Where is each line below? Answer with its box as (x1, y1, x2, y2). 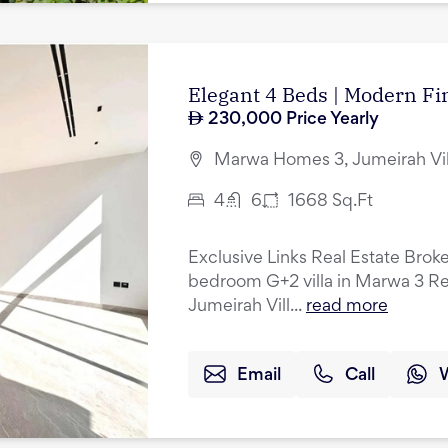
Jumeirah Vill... (188, 298, 302, 315)
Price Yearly (282, 111, 379, 128)
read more (306, 298, 388, 315)
